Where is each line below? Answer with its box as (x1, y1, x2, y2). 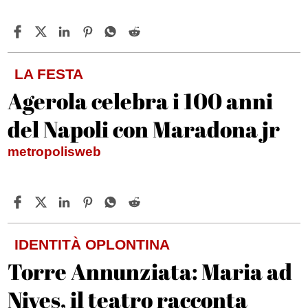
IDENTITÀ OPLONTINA (14, 236, 170, 253)
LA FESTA (14, 66, 84, 82)
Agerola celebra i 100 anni (8, 86, 274, 116)
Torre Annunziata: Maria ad (8, 256, 293, 287)
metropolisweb (8, 144, 102, 159)
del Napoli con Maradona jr (8, 114, 280, 144)
